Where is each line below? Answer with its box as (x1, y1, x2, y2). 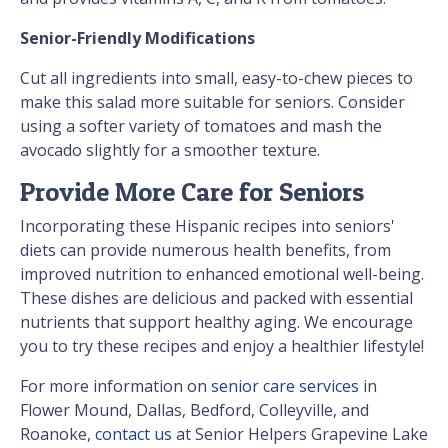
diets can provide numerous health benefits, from (20, 239, 391, 262)
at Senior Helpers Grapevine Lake (172, 423, 428, 446)
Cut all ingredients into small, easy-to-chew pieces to (20, 67, 413, 90)
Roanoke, (20, 423, 95, 446)
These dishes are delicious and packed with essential (20, 287, 413, 310)
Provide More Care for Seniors (20, 176, 364, 208)
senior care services (211, 375, 359, 398)
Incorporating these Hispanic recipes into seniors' (20, 215, 395, 238)
